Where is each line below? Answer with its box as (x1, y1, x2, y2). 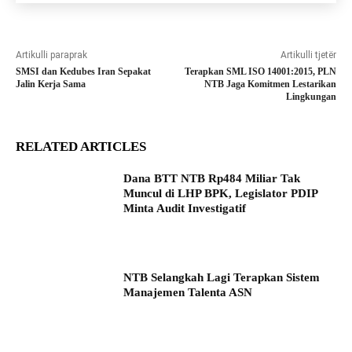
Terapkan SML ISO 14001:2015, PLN (184, 66, 336, 78)
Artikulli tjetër (280, 49, 336, 61)
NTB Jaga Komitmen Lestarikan (203, 79, 336, 90)
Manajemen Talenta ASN (123, 286, 253, 299)
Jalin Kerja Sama (16, 79, 86, 90)
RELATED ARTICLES (16, 139, 146, 155)
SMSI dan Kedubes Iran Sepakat (16, 66, 151, 78)
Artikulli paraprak (16, 49, 87, 61)
